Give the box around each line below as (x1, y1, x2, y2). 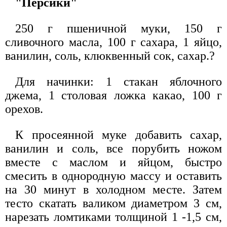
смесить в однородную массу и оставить (5, 169, 222, 183)
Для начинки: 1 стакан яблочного (15, 75, 222, 89)
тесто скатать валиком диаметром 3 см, (5, 197, 222, 210)
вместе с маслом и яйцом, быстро (5, 156, 222, 169)
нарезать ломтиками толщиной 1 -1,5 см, (5, 210, 222, 224)
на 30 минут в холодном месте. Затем (5, 183, 222, 197)
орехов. (5, 102, 43, 116)
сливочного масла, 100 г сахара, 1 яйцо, (5, 35, 222, 49)
